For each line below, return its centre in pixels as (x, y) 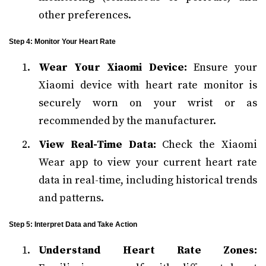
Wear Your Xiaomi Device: (113, 67)
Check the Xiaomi (207, 145)
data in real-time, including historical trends (148, 180)
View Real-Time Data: (97, 145)
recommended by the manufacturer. (127, 121)
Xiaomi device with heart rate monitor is (148, 85)
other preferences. (85, 15)
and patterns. (71, 198)
